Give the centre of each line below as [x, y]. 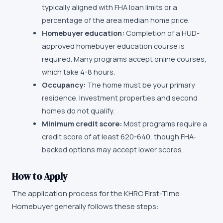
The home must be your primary [140, 85]
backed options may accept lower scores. [112, 150]
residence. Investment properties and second [120, 98]
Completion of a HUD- [162, 33]
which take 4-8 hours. [78, 72]
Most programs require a [165, 124]
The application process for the [68, 193]
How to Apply [40, 176]
